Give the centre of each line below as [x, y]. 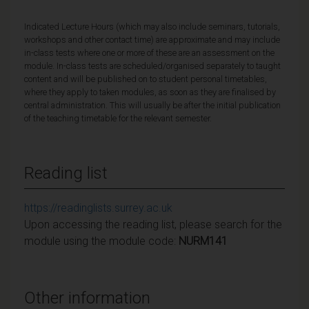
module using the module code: [101, 241]
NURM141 [203, 241]
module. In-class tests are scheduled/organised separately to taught [152, 66]
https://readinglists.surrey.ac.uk [98, 208]
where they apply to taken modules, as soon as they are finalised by [150, 92]
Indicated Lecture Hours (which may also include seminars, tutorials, [152, 26]
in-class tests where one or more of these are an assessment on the [149, 52]
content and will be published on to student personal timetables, [146, 79]
